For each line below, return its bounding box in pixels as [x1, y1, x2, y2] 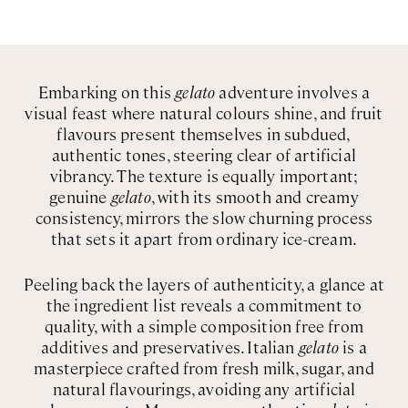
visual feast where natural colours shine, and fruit [25, 102, 383, 124]
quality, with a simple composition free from [45, 315, 363, 337]
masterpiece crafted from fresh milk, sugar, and [34, 357, 374, 379]
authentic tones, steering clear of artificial [51, 144, 357, 166]
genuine [49, 186, 111, 208]
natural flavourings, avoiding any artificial [52, 378, 356, 400]
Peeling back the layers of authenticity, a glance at [23, 273, 385, 295]
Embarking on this [37, 81, 176, 103]
